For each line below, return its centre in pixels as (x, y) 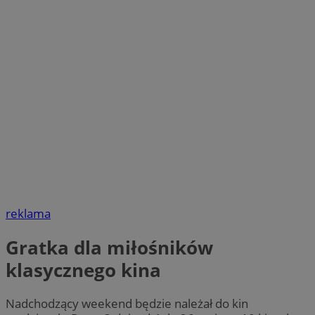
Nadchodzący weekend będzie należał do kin (127, 303)
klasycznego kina (83, 270)
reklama (28, 214)
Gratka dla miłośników (109, 247)
